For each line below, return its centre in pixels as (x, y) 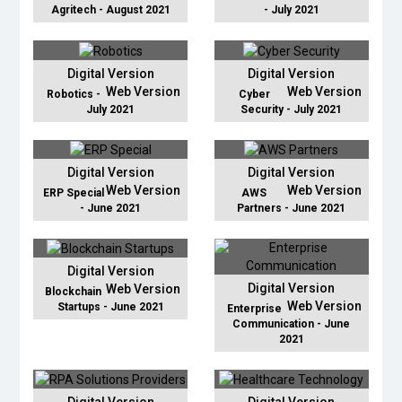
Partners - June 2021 (292, 208)
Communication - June (292, 323)
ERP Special (73, 192)
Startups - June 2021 (110, 307)
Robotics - (73, 94)
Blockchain (74, 292)
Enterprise (254, 308)
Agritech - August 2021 (110, 10)
